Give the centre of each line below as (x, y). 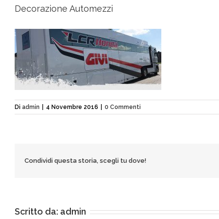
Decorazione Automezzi (64, 9)
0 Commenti (123, 107)
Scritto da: (37, 211)
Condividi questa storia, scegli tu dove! (85, 161)
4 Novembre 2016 (72, 107)
